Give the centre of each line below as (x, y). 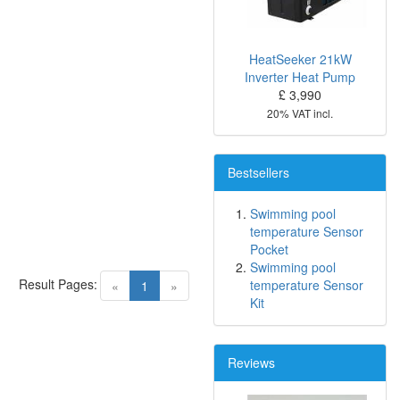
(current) (172, 284)
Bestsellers (258, 173)
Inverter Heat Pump (300, 77)
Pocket (269, 250)
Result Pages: (58, 283)
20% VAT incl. (300, 113)
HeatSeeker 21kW (300, 59)
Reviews (251, 363)
